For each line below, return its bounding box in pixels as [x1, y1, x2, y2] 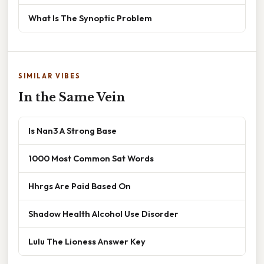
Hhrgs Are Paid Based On [28, 180, 131, 192]
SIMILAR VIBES [18, 72, 81, 81]
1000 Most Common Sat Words [28, 153, 154, 164]
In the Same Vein [18, 90, 125, 105]
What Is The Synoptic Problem [28, 12, 152, 24]
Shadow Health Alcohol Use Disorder [28, 208, 179, 220]
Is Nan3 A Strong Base [28, 125, 117, 137]
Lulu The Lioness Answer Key [28, 236, 146, 247]
